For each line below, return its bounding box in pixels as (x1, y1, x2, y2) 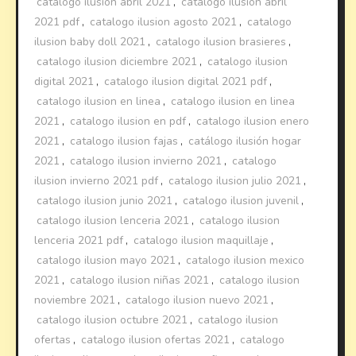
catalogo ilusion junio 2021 (37, 192, 173, 208)
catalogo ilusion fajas (70, 133, 179, 149)
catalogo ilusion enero (196, 113, 310, 129)
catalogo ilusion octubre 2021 (37, 311, 188, 327)
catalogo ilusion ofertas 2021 (81, 331, 230, 347)
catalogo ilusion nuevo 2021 (126, 292, 269, 308)
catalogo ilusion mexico (186, 252, 305, 268)
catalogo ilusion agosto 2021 (90, 14, 238, 29)
